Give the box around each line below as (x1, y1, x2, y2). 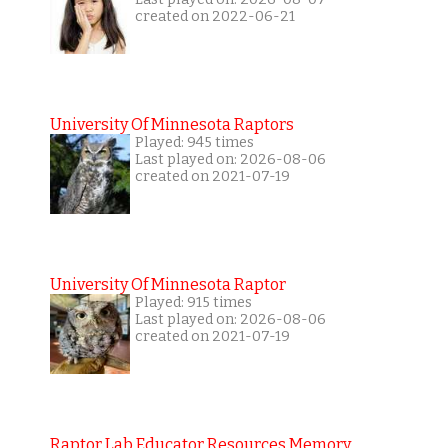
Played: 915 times (134, 294, 252, 311)
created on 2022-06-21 (134, 8, 295, 25)
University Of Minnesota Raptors (49, 115, 294, 134)
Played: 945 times (134, 134, 254, 151)
